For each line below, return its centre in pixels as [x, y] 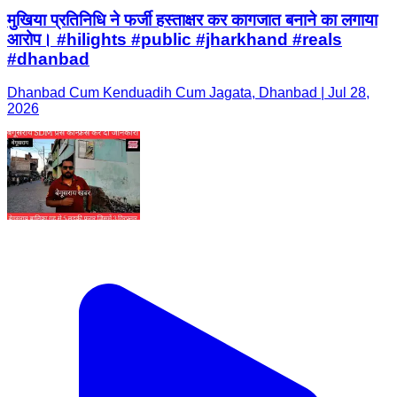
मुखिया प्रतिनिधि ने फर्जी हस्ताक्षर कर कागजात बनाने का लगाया [192, 19]
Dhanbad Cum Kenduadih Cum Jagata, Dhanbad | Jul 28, [188, 93]
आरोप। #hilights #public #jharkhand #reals [175, 39]
